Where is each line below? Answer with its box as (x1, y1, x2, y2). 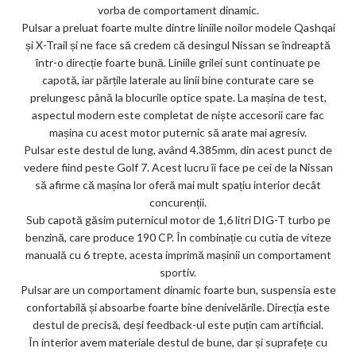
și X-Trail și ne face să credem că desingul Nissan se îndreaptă (25, 37, 331, 52)
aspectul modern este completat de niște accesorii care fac (32, 107, 324, 122)
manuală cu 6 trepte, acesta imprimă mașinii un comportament (25, 247, 331, 261)
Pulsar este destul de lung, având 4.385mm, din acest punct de (24, 142, 332, 157)
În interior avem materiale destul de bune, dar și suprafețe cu (29, 335, 327, 349)
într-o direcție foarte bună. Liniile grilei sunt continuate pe (36, 55, 320, 69)
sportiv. (160, 265, 196, 279)
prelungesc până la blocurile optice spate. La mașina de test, (29, 90, 327, 104)
